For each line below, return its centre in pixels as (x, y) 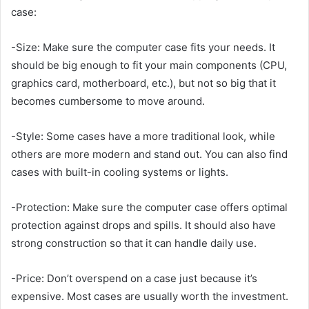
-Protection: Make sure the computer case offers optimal (149, 207)
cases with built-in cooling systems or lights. (120, 172)
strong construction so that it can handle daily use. (134, 243)
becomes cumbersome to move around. (108, 101)
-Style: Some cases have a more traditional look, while (143, 136)
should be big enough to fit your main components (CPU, (149, 65)
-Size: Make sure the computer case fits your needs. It (143, 47)
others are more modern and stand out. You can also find (149, 154)
